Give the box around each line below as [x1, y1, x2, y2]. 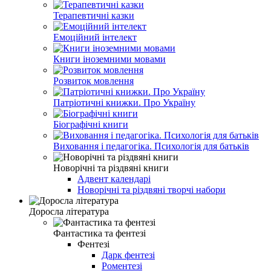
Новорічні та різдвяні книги [53, 162, 169, 173]
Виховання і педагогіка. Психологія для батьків [53, 140, 249, 151]
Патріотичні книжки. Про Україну [53, 97, 195, 108]
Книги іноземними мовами [53, 53, 166, 64]
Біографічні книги [53, 119, 128, 129]
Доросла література [29, 206, 109, 217]
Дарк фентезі [102, 249, 155, 260]
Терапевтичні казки [53, 10, 134, 21]
